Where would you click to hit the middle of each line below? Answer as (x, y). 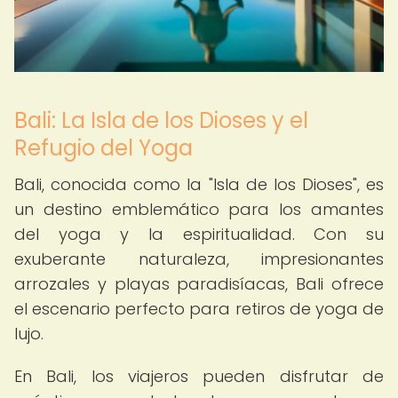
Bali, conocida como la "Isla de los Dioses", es (199, 184)
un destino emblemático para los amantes (199, 209)
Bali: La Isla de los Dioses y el (161, 120)
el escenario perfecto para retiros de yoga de (199, 309)
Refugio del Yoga (103, 148)
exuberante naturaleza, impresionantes (199, 259)
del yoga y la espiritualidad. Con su (199, 234)
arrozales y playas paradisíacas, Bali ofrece (199, 284)
